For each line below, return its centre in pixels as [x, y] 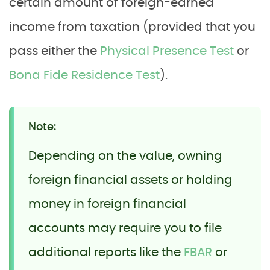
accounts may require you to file [125, 228]
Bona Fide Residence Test [84, 75]
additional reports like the [106, 253]
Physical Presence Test [167, 51]
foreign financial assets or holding [130, 180]
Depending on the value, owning [125, 156]
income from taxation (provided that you [132, 27]
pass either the [55, 51]
